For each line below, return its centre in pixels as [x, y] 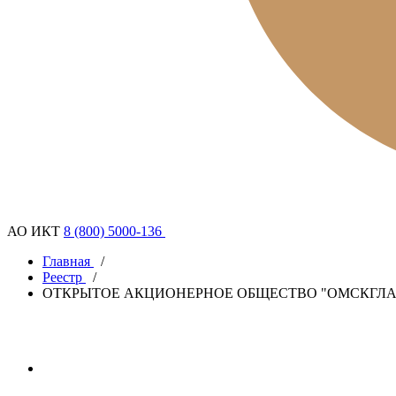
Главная [66, 261]
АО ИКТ [34, 231]
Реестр [62, 277]
